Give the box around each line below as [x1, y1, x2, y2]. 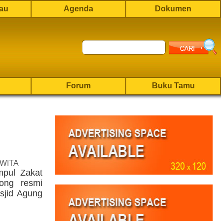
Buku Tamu [151, 81, 195, 90]
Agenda [64, 4, 93, 13]
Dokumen [155, 4, 191, 13]
